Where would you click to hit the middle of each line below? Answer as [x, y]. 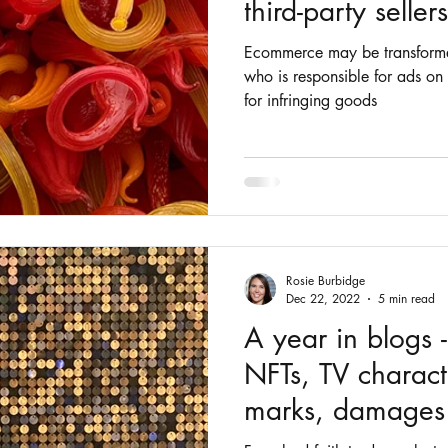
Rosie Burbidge [325, 281]
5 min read [406, 299]
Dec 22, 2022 [323, 299]
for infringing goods [310, 100]
